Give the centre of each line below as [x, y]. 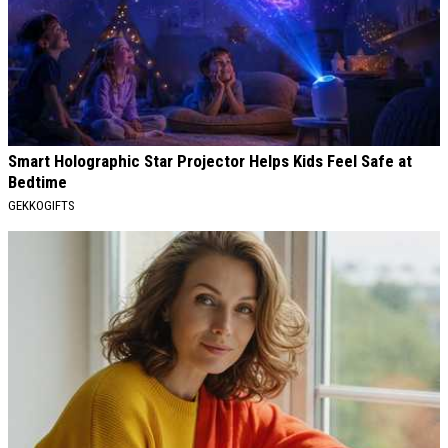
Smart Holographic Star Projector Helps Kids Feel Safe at [210, 161]
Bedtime [37, 182]
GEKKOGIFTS [41, 206]
